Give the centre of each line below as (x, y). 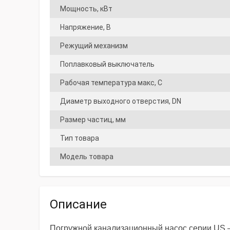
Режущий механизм (94, 46)
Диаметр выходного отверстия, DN (121, 101)
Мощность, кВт (86, 9)
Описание (78, 204)
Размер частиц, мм (93, 120)
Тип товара (80, 138)
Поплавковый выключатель (107, 64)
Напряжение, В (85, 27)
